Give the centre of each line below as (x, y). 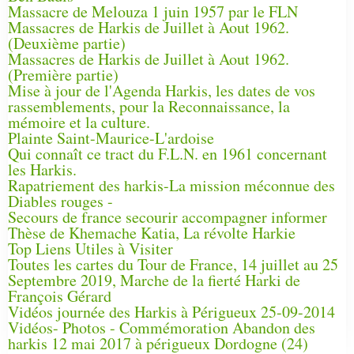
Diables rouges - (60, 201)
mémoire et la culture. (79, 122)
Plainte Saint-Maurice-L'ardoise (111, 138)
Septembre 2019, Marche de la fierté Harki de (154, 281)
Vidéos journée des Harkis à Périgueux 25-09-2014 (171, 312)
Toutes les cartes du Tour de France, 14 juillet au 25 (173, 265)
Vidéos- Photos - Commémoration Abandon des (162, 328)
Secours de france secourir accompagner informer (168, 217)
